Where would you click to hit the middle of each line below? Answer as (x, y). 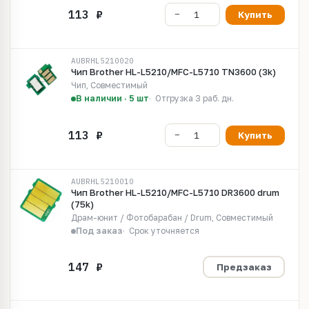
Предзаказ (244, 267)
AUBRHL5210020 (102, 61)
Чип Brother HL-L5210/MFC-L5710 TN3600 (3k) (173, 72)
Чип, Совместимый (109, 85)
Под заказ (99, 231)
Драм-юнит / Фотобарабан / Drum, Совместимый (172, 218)
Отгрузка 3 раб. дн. (195, 98)
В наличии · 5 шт (112, 98)
